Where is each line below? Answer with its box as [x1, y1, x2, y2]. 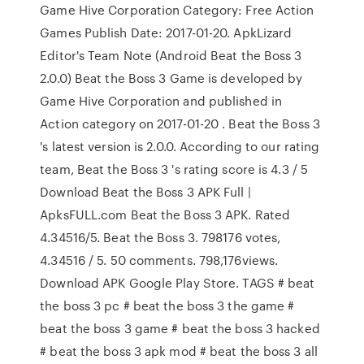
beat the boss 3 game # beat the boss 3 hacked [40, 319, 320, 337]
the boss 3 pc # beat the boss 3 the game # [40, 297, 295, 314]
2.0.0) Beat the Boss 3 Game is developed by [40, 69, 303, 87]
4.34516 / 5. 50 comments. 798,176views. [40, 251, 279, 269]
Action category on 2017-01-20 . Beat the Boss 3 [40, 115, 320, 132]
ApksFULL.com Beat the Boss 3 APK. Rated [40, 206, 291, 223]
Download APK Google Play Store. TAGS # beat [40, 274, 315, 292]
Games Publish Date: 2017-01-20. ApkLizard [40, 24, 292, 41]
